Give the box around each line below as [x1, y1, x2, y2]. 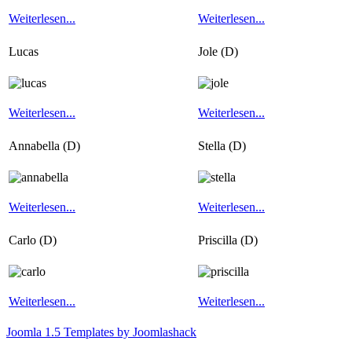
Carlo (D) [9, 233, 57, 247]
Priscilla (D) [198, 233, 258, 247]
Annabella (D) [9, 139, 80, 153]
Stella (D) [198, 139, 246, 153]
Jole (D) [198, 45, 238, 59]
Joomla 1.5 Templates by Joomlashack [6, 325, 196, 339]
